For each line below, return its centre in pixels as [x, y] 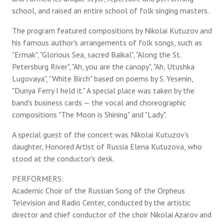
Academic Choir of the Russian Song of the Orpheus [98, 190]
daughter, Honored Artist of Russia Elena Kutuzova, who [107, 146]
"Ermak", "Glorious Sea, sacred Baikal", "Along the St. [96, 54]
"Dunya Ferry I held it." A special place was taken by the [103, 90]
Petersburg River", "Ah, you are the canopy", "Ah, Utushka [103, 66]
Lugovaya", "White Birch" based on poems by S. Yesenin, [102, 78]
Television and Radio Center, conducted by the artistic [101, 202]
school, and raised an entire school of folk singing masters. [110, 10]
